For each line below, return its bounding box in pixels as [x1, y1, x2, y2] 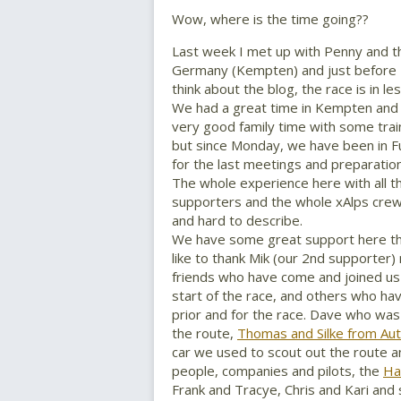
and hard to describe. [172, 211, 303, 230]
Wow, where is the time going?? [172, 10, 369, 29]
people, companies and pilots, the [172, 362, 383, 380]
